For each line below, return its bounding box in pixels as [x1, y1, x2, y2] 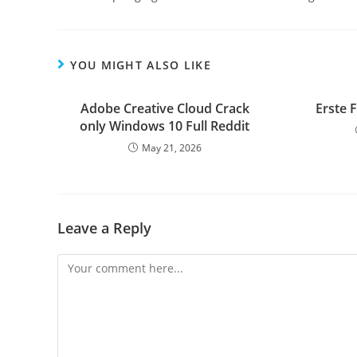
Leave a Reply [57, 218, 151, 237]
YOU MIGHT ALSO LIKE [70, 57, 212, 73]
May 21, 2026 [141, 141, 202, 155]
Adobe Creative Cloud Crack [80, 100, 249, 117]
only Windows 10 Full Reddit [80, 117, 250, 135]
